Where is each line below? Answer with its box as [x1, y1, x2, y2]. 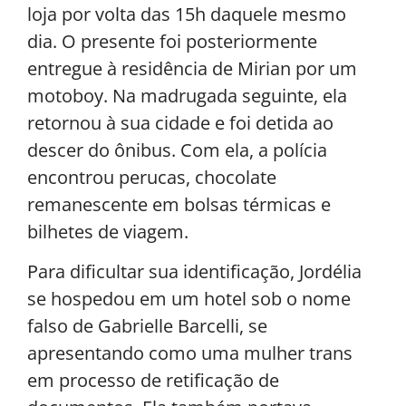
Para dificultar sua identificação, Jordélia [27, 259, 362, 285]
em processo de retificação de [27, 368, 279, 393]
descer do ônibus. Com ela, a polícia [27, 137, 327, 162]
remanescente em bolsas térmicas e [27, 191, 331, 217]
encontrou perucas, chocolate [27, 164, 276, 189]
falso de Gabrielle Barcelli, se [27, 314, 267, 339]
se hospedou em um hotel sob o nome [27, 286, 351, 312]
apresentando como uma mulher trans [27, 341, 353, 366]
